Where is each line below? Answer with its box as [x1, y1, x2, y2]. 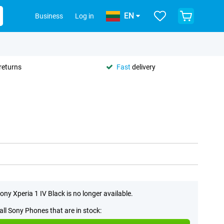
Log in [75, 12, 94, 20]
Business [35, 12, 63, 20]
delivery [130, 62, 155, 71]
